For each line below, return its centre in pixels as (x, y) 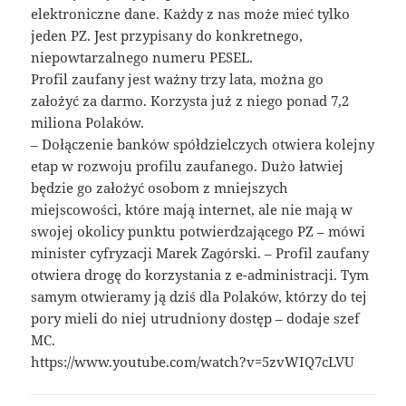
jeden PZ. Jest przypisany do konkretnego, (167, 36)
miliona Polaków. (88, 123)
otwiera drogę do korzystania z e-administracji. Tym (200, 275)
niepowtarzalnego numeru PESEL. (142, 58)
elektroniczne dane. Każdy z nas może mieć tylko (191, 14)
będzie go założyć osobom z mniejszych (160, 188)
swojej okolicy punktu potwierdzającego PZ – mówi (198, 232)
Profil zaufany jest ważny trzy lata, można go (178, 79)
